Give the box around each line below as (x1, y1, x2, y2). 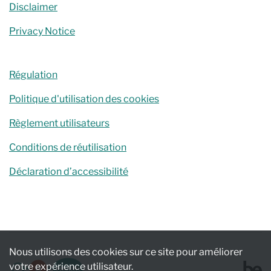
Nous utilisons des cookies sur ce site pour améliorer (9, 246, 243, 258)
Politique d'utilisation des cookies (9, 93, 159, 105)
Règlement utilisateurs (9, 117, 109, 129)
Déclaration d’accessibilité (9, 166, 128, 177)
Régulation (9, 69, 57, 80)
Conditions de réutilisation (9, 142, 126, 153)
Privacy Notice (9, 25, 75, 37)
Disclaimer (9, 1, 57, 13)
